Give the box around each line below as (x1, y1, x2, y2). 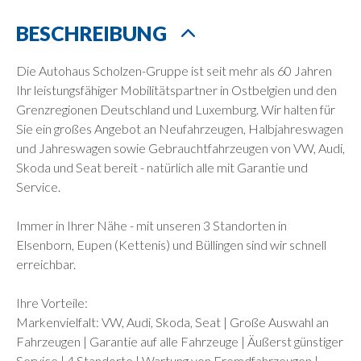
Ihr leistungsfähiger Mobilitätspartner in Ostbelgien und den (16, 81, 337, 98)
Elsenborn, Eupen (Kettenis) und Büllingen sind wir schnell (16, 236, 326, 252)
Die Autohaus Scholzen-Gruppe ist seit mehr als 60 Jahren (16, 62, 332, 78)
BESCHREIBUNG (16, 20, 167, 45)
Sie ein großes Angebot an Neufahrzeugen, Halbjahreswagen (16, 120, 343, 136)
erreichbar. (16, 255, 76, 272)
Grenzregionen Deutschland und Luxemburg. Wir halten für (16, 101, 335, 117)
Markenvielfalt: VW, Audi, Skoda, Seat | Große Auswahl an (16, 313, 329, 330)
